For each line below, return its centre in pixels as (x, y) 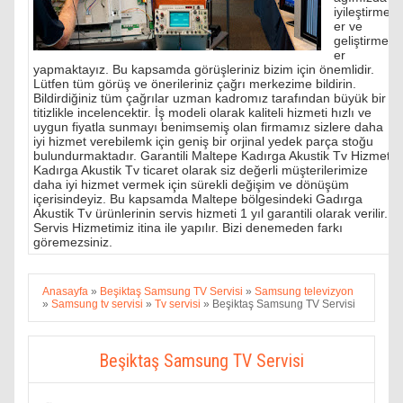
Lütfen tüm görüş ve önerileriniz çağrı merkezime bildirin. (195, 83)
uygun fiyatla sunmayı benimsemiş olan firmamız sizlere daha (208, 126)
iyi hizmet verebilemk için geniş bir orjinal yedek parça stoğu (203, 141)
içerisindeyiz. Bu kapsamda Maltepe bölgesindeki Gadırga (198, 198)
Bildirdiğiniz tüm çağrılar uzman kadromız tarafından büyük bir (210, 98)
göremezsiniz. (73, 242)
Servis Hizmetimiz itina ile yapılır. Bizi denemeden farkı (188, 227)
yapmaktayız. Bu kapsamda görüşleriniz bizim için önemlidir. (204, 69)
